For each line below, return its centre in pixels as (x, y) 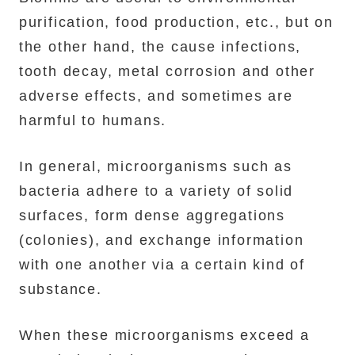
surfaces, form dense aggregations (152, 215)
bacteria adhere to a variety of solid (156, 191)
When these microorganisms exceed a (164, 335)
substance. (60, 289)
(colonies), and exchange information (161, 240)
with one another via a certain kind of (162, 264)
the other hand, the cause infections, (160, 47)
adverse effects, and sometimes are (156, 96)
